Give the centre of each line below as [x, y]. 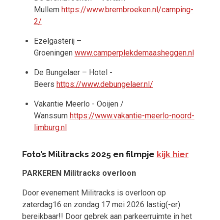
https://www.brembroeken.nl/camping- [127, 9]
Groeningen [53, 53]
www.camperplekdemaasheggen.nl [134, 53]
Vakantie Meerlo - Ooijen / [79, 104]
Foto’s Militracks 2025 [66, 154]
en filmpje [134, 154]
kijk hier [172, 154]
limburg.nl [50, 127]
